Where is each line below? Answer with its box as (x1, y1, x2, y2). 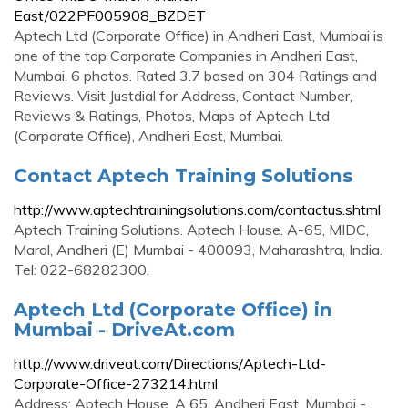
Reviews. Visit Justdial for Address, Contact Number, (14, 87, 352, 105)
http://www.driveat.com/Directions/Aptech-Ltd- (14, 354, 326, 372)
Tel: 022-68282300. (14, 260, 149, 279)
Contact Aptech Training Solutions (14, 164, 353, 187)
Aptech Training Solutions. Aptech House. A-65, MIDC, (14, 220, 369, 239)
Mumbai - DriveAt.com (14, 318, 235, 341)
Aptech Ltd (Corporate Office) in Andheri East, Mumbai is (14, 26, 383, 45)
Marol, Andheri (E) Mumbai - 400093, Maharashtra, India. (14, 240, 382, 259)
